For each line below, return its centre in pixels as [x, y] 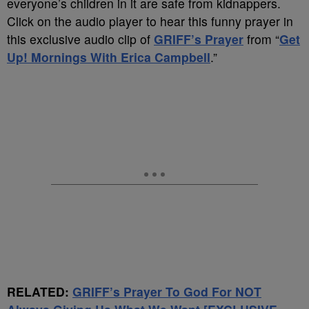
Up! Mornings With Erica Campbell [109, 57]
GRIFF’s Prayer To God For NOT [167, 291]
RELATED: [40, 291]
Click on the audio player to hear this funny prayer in [150, 21]
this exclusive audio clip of [80, 39]
